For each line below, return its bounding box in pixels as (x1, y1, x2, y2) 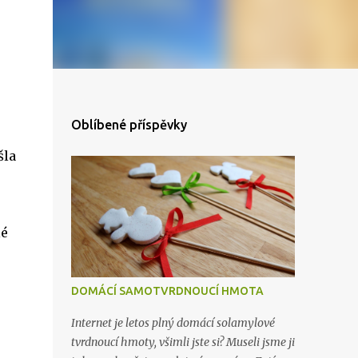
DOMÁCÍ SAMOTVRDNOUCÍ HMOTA (70, 284, 264, 297)
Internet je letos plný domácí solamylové (70, 316, 275, 330)
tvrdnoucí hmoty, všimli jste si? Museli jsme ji (70, 335, 295, 349)
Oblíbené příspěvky (70, 117, 187, 132)
